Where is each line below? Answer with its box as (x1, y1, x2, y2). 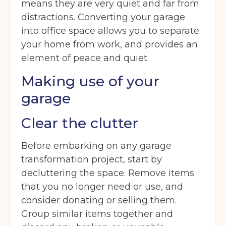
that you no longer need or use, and (21, 181, 184, 193)
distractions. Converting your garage (21, 12, 186, 23)
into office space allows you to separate (21, 25, 200, 37)
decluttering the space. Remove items (21, 167, 195, 179)
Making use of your (21, 73, 160, 90)
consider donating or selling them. (21, 195, 177, 206)
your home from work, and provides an (21, 39, 198, 50)
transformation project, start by (21, 154, 162, 165)
